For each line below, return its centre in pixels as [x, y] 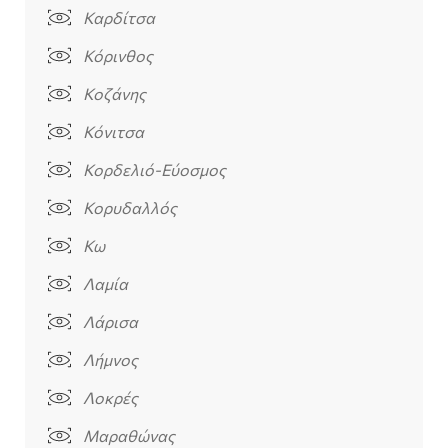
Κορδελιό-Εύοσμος [154, 170]
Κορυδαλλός [129, 208]
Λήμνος [110, 360]
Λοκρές [110, 398]
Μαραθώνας [128, 436]
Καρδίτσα [118, 18]
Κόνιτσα [113, 132]
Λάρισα [110, 322]
